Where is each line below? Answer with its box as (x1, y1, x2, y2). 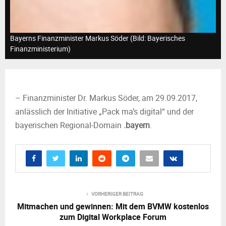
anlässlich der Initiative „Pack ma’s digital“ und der (15, 106, 194, 117)
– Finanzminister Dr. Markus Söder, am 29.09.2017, (15, 92, 197, 103)
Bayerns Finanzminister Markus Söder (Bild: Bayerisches (10, 33, 185, 43)
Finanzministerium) (10, 44, 71, 53)
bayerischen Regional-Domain (15, 120, 124, 131)
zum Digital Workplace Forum (60, 211, 166, 222)
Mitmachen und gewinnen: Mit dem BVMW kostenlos (17, 201, 209, 212)
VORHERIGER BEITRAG (91, 190, 143, 197)
